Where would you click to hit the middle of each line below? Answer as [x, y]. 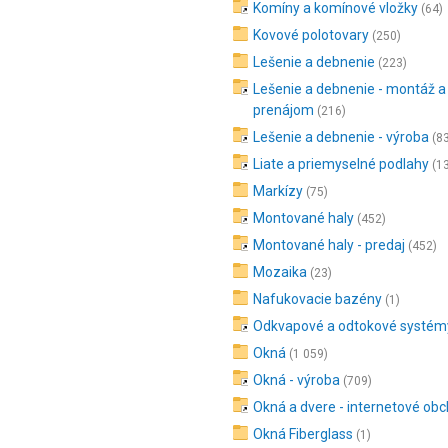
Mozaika [280, 272]
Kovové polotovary [311, 35]
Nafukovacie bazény [317, 299]
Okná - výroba [296, 380]
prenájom [283, 110]
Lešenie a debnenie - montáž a [349, 89]
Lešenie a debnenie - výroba [341, 137]
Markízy [278, 191]
